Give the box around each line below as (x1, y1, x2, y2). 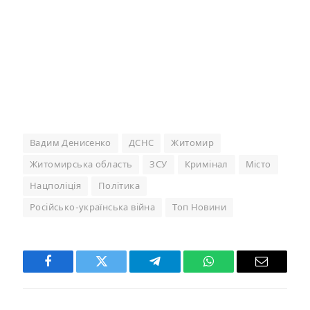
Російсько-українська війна (30, 202, 156, 213)
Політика (98, 181, 140, 192)
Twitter (100, 265, 137, 278)
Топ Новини (172, 202, 227, 213)
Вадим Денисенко (30, 138, 111, 149)
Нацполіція (30, 181, 81, 192)
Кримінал (184, 159, 228, 170)
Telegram (154, 265, 201, 278)
